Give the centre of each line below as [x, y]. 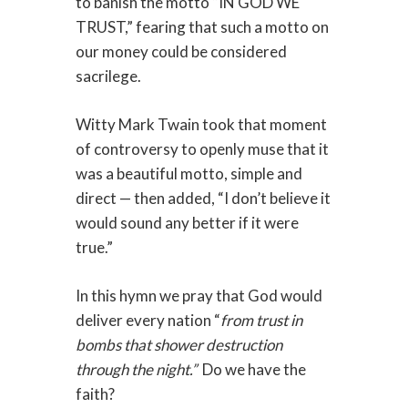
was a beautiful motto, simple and [189, 174]
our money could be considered [181, 52]
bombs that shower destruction [178, 345]
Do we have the [254, 370]
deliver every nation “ [148, 321]
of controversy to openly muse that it [202, 149]
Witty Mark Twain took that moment [201, 125]
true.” [94, 248]
